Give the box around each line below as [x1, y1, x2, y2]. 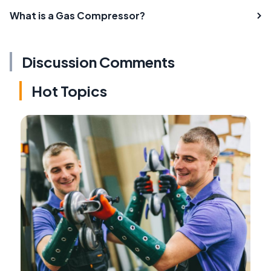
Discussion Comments [22, 53, 175, 71]
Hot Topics [31, 82, 107, 100]
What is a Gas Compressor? [10, 9, 145, 22]
